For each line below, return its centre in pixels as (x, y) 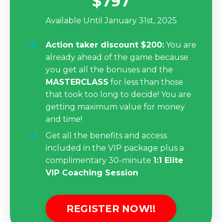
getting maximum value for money (115, 107)
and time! (64, 119)
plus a (172, 148)
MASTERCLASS (77, 82)
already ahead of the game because (117, 57)
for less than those (146, 82)
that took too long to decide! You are (118, 94)
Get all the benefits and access (106, 135)
